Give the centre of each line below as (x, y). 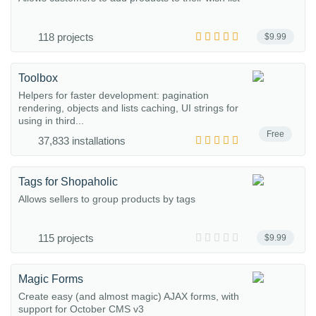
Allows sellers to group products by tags (107, 199)
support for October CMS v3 (81, 309)
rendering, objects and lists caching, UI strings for (128, 108)
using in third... (51, 121)
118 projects (66, 37)
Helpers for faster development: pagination (114, 95)
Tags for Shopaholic (68, 182)
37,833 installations (82, 141)
